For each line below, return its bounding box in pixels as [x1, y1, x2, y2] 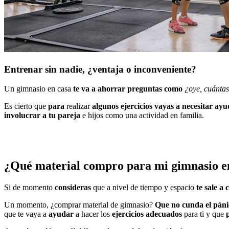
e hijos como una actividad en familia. [80, 111, 204, 120]
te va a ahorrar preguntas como [73, 84, 185, 94]
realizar [64, 102, 92, 111]
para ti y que [184, 210, 226, 219]
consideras [53, 183, 91, 192]
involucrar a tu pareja [4, 111, 80, 120]
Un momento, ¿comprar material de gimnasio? [4, 200, 155, 210]
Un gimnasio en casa [4, 84, 73, 94]
